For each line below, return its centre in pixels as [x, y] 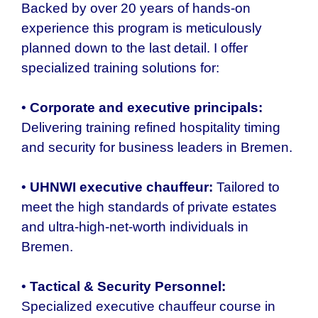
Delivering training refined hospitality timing [151, 127]
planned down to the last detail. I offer [135, 48]
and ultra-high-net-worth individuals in [135, 226]
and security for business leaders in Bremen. [157, 147]
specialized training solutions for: [120, 67]
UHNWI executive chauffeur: [121, 187]
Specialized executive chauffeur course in [148, 306]
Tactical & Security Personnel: [128, 286]
